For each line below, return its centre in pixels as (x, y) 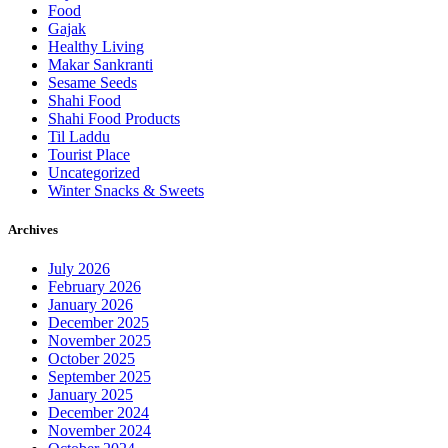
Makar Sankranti (100, 64)
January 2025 (90, 395)
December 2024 (98, 413)
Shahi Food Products (114, 118)
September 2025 (99, 377)
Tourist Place (89, 154)
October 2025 (91, 359)
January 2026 (90, 305)
